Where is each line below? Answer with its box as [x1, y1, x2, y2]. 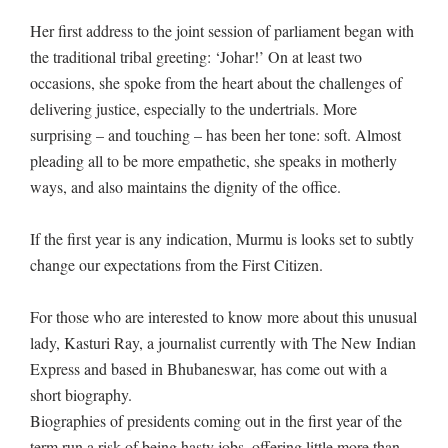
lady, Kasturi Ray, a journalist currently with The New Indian [30, 332, 416, 354]
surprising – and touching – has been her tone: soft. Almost [30, 124, 401, 146]
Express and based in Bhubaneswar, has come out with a [30, 358, 387, 380]
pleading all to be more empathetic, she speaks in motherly [30, 150, 397, 172]
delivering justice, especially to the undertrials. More [30, 98, 357, 120]
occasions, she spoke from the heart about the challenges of [30, 72, 402, 94]
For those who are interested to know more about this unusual [30, 306, 417, 328]
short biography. [30, 384, 132, 406]
